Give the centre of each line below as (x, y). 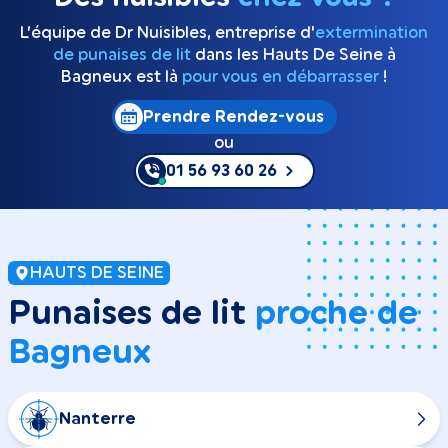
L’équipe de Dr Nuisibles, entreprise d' (167, 33)
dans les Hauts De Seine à (293, 55)
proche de (336, 314)
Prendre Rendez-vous (233, 117)
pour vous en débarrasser (280, 77)
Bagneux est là (121, 77)
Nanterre (97, 418)
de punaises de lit (121, 55)
